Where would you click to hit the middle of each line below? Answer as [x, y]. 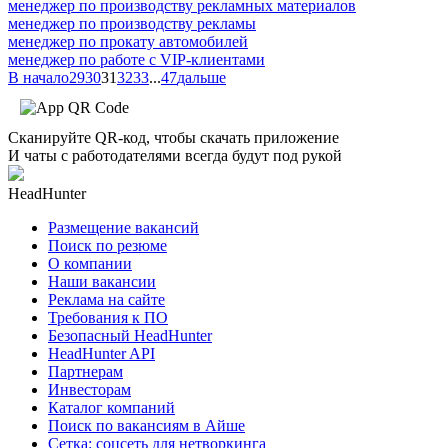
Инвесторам [89, 389]
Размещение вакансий [123, 227]
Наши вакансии [102, 281]
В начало [38, 77]
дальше [201, 77]
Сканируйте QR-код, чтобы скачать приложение [173, 137]
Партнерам [85, 371]
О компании [90, 263]
